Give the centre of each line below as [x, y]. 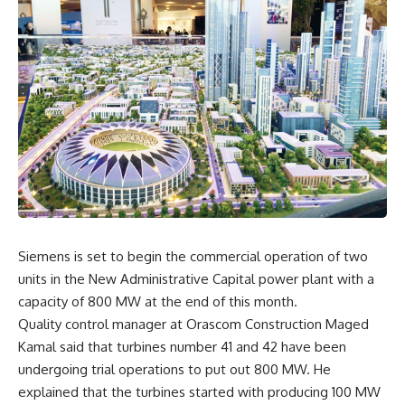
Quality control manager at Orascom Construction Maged [193, 324]
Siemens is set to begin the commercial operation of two [193, 256]
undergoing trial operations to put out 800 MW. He [174, 369]
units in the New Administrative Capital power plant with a [196, 278]
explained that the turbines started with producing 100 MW [199, 391]
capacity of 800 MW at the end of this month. [158, 301]
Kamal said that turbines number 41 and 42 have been [182, 346]
